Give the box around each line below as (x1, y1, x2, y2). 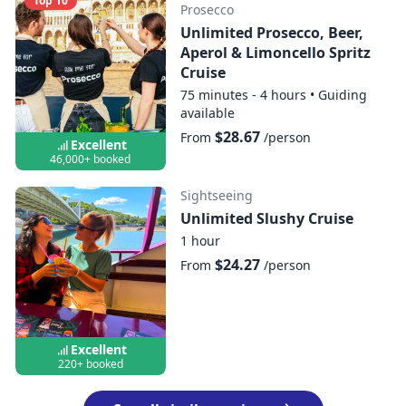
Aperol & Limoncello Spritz (179, 42, 371, 63)
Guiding (317, 85, 367, 103)
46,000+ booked (50, 151, 131, 168)
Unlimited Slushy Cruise (179, 208, 353, 229)
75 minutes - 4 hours (179, 85, 306, 103)
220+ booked (57, 355, 123, 372)
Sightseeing (179, 187, 253, 205)
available (179, 103, 235, 121)
